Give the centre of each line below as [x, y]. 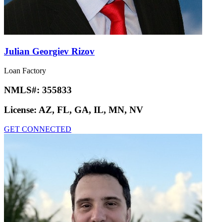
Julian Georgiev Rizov [49, 52]
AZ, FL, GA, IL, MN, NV [91, 110]
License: [21, 110]
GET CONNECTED [38, 129]
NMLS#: [23, 90]
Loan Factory [25, 70]
